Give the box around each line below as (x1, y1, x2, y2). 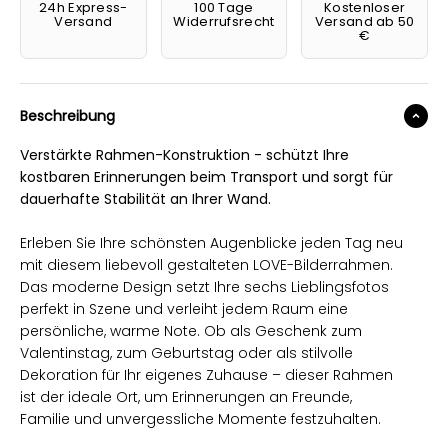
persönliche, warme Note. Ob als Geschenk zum (20, 320, 362, 341)
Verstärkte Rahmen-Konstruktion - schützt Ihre (20, 144, 349, 165)
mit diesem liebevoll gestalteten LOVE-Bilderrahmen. (20, 254, 393, 275)
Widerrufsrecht (173, 11, 275, 31)
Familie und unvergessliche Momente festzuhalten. (20, 408, 381, 429)
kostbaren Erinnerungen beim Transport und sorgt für (20, 166, 393, 187)
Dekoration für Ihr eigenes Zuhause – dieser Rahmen (20, 364, 393, 385)
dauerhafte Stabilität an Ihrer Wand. (20, 188, 271, 209)
